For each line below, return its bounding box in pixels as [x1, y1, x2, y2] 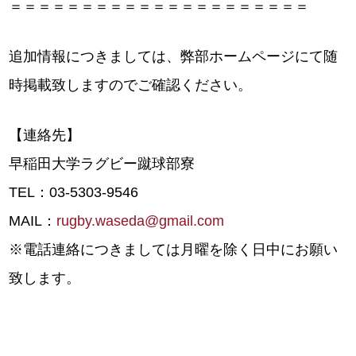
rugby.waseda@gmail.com [56, 213, 225, 230]
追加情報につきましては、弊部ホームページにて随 [9, 48, 339, 65]
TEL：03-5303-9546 [9, 184, 139, 201]
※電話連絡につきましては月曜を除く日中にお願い [9, 242, 339, 258]
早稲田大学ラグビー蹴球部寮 [9, 156, 195, 172]
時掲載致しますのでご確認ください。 [9, 77, 253, 94]
